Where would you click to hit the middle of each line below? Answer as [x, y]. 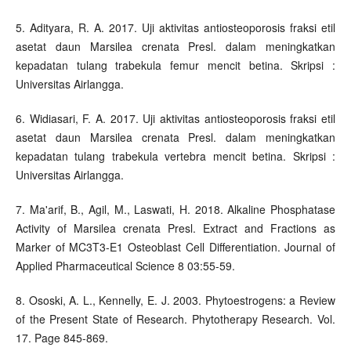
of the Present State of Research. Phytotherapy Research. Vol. [175, 319]
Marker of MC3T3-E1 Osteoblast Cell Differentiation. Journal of [175, 247]
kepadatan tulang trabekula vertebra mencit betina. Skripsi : [175, 156]
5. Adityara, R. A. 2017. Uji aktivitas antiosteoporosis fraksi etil [175, 28]
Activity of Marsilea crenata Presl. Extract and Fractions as [175, 228]
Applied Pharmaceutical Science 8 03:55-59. [125, 266]
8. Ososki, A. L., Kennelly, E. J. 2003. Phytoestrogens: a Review [175, 300]
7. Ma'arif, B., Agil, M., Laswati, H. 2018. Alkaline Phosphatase [175, 210]
